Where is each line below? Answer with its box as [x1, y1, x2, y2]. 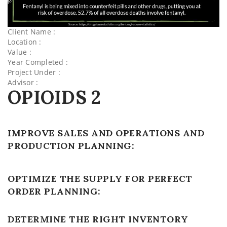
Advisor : [8, 78, 39, 87]
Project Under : [8, 67, 60, 77]
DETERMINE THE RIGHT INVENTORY [8, 213, 188, 225]
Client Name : [8, 27, 56, 36]
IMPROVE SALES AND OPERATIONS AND [8, 127, 204, 139]
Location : [8, 37, 42, 47]
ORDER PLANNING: [8, 185, 101, 197]
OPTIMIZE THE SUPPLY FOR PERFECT [8, 173, 193, 184]
